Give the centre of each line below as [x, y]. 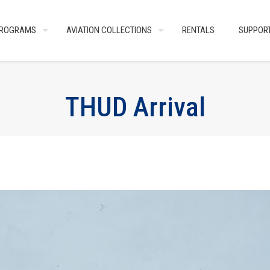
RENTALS [198, 30]
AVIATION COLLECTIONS [109, 30]
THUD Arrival [135, 107]
